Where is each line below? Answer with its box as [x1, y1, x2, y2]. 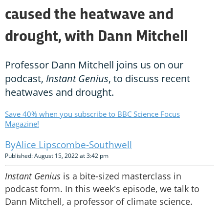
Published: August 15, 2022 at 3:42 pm [5, 152, 109, 160]
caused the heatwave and [5, 8, 174, 23]
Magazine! [5, 119, 39, 129]
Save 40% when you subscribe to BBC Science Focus [5, 109, 180, 119]
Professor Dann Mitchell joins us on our [5, 58, 183, 72]
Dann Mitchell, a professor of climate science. [5, 196, 193, 208]
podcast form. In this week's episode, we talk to [5, 183, 199, 195]
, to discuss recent [109, 72, 190, 86]
